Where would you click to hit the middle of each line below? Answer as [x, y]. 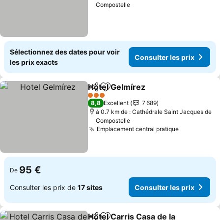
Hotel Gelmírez [117, 87]
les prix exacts [34, 62]
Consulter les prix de [44, 187]
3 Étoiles [99, 99]
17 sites [90, 187]
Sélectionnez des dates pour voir [65, 52]
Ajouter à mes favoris [145, 92]
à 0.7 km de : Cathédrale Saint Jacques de [154, 112]
